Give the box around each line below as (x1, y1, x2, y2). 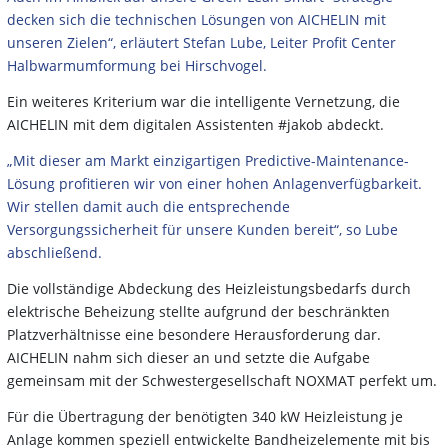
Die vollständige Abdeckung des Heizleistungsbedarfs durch (7, 278, 411, 298)
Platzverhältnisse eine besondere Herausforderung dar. (7, 324, 381, 344)
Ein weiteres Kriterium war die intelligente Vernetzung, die (7, 91, 400, 111)
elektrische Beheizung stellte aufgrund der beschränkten (7, 301, 390, 321)
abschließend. (7, 242, 102, 262)
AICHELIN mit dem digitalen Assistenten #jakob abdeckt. (7, 114, 384, 134)
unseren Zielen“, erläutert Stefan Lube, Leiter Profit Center (7, 32, 396, 52)
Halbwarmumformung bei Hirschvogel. (7, 55, 267, 75)
